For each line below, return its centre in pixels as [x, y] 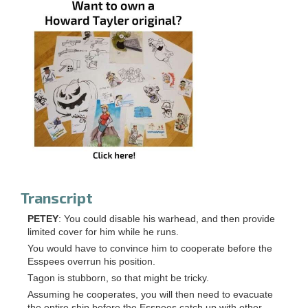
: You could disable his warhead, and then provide [167, 219]
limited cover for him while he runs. [103, 232]
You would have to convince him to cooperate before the [150, 248]
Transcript [57, 197]
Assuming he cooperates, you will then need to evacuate [150, 294]
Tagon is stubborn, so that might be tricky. [118, 278]
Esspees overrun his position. [91, 261]
